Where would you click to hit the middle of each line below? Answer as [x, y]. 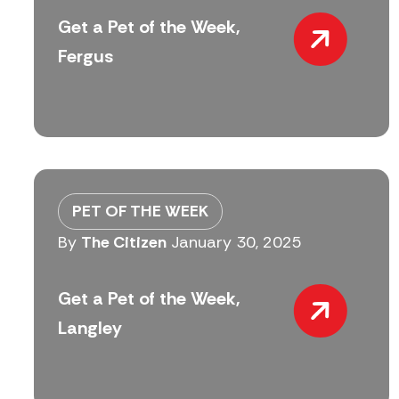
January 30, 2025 [236, 243]
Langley [90, 327]
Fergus [85, 56]
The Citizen [124, 243]
